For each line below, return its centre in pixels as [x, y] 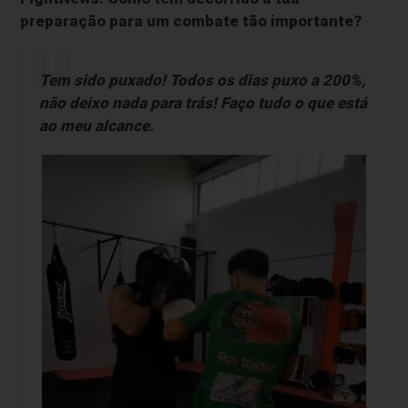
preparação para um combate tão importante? [191, 21]
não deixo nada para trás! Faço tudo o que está [203, 103]
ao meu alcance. [96, 126]
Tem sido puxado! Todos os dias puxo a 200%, [202, 81]
